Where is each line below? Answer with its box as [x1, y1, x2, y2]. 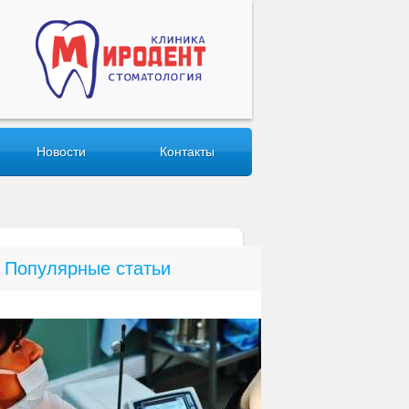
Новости [36, 144, 86, 159]
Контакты [160, 144, 215, 159]
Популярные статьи [5, 258, 171, 278]
